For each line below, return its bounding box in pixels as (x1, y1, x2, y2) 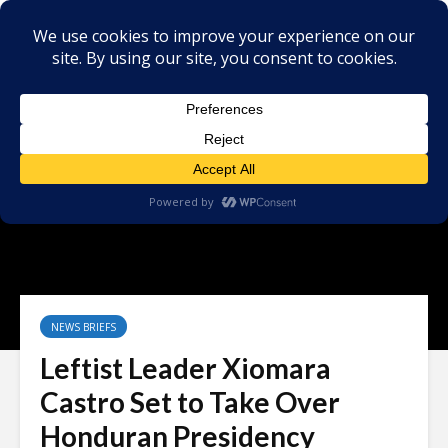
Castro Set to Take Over (40, 385, 340, 419)
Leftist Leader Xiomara (40, 351, 331, 385)
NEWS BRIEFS (51, 320, 116, 334)
